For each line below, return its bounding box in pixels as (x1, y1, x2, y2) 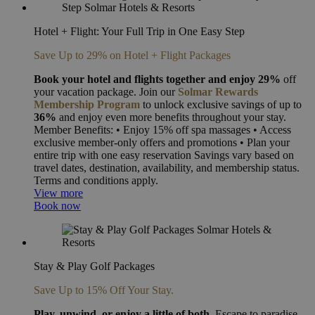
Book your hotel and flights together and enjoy (34, 72, 258, 85)
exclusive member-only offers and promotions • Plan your (34, 136, 290, 148)
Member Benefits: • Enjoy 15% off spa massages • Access (34, 123, 291, 136)
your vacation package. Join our (34, 85, 178, 98)
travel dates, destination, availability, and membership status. (34, 161, 300, 174)
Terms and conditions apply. (34, 174, 158, 186)
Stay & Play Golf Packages (34, 259, 155, 272)
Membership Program (34, 98, 140, 110)
